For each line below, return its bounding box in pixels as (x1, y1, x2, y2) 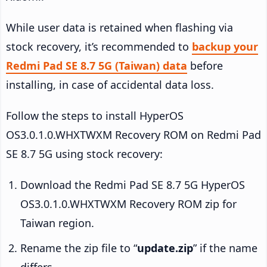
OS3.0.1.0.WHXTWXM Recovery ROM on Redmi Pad (6, 128, 261, 142)
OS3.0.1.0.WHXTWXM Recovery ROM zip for (20, 197, 237, 212)
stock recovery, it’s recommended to (6, 39, 192, 54)
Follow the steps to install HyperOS (6, 108, 184, 123)
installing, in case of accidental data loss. (6, 77, 214, 92)
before (187, 58, 223, 73)
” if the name (193, 241, 257, 256)
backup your (192, 39, 258, 54)
